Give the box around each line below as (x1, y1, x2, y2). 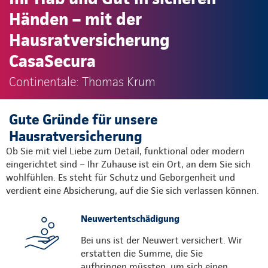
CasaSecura (9, 50, 96, 71)
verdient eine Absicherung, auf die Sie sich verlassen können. (6, 184, 259, 196)
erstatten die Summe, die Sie (81, 247, 203, 259)
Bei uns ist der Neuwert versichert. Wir (81, 234, 242, 246)
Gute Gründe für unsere (9, 110, 158, 128)
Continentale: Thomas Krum (9, 74, 156, 89)
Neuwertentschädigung (81, 212, 179, 224)
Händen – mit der (9, 8, 142, 29)
